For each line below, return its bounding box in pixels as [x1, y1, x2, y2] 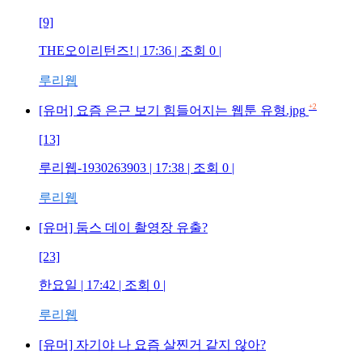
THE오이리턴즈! [39, 44, 133, 57]
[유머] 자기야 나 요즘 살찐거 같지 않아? [39, 338, 266, 351]
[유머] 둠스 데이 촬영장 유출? [39, 221, 208, 234]
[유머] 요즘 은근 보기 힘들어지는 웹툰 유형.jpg [39, 103, 305, 117]
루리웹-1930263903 [39, 161, 146, 175]
